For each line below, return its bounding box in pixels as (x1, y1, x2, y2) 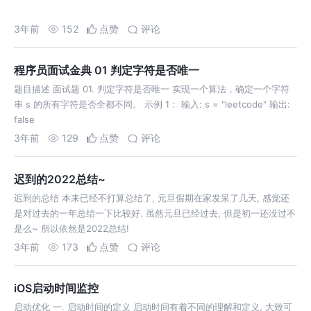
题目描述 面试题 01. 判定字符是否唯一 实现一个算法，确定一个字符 (14, 83, 289, 95)
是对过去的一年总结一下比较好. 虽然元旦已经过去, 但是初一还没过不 (14, 208, 296, 219)
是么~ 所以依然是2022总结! (14, 223, 129, 235)
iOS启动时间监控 (14, 281, 99, 296)
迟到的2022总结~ (14, 172, 106, 187)
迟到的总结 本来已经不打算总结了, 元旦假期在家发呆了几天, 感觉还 (14, 192, 289, 204)
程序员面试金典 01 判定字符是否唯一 (14, 63, 199, 78)
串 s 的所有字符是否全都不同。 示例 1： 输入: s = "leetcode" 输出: (14, 99, 290, 110)
